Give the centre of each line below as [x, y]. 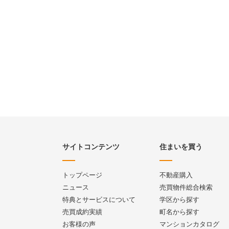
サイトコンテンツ [91, 147]
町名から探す [179, 212]
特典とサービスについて [99, 200]
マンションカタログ [189, 224]
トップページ [82, 175]
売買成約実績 [82, 212]
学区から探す [179, 200]
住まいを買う [181, 147]
